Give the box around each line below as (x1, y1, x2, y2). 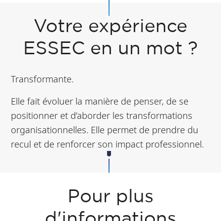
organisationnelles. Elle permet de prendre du (11, 123, 199, 136)
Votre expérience (34, 19, 187, 36)
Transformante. (11, 73, 74, 85)
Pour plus (68, 189, 153, 206)
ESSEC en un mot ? (23, 41, 198, 58)
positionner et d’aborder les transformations (11, 109, 193, 122)
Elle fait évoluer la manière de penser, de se (11, 95, 189, 108)
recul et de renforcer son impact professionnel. (11, 138, 204, 150)
